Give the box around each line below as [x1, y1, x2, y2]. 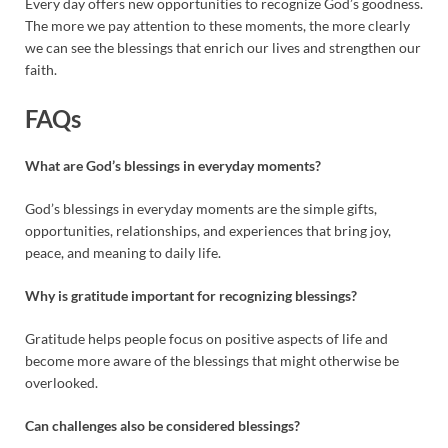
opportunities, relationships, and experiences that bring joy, [25, 222, 391, 240]
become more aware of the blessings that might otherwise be [25, 352, 399, 370]
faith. [25, 61, 57, 79]
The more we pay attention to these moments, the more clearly [25, 17, 410, 35]
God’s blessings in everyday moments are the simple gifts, [25, 200, 377, 218]
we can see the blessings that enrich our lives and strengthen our [25, 39, 421, 57]
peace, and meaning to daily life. [25, 244, 221, 262]
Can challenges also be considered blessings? [25, 417, 300, 435]
